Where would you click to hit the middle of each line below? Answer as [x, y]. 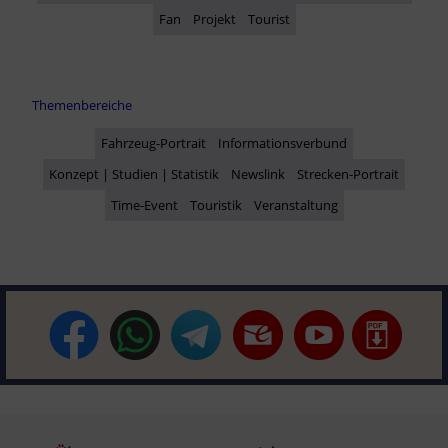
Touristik [215, 204]
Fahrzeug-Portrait [153, 142]
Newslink [258, 173]
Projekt [214, 18]
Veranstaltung [295, 204]
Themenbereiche [82, 104]
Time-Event [144, 204]
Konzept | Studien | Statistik [134, 173]
